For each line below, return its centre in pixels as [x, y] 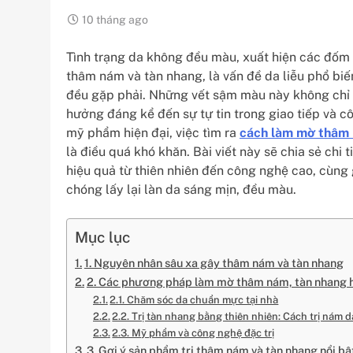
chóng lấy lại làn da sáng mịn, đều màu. [181, 190]
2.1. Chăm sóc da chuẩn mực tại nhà [194, 300]
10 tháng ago [115, 20]
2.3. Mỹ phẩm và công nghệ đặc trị [193, 333]
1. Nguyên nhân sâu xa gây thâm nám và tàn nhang [214, 263]
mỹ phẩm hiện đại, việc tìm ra [153, 133]
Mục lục [102, 237]
